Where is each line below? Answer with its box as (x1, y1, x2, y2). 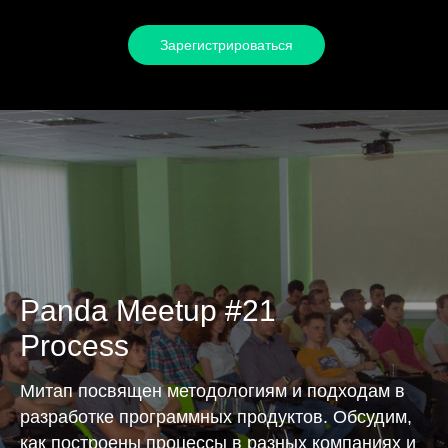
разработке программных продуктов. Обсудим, (20, 407, 412, 427)
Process (20, 329, 129, 362)
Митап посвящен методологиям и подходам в (20, 381, 405, 401)
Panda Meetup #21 (20, 294, 276, 327)
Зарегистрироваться (160, 37, 293, 53)
